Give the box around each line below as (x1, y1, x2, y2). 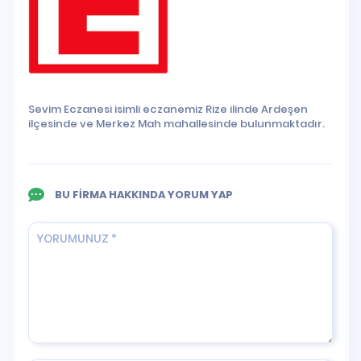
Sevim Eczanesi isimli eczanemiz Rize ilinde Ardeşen (28, 101, 308, 117)
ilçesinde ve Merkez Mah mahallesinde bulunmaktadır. (28, 115, 325, 131)
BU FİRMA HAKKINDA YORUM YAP (52, 186, 233, 202)
